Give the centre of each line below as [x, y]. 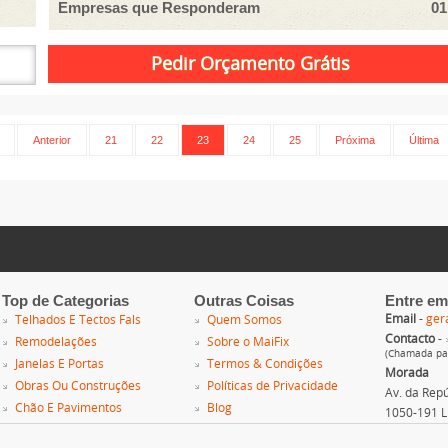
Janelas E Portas [60, 363]
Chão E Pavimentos [69, 407]
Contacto [409, 338]
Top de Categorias [66, 300]
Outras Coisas [243, 300]
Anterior [51, 139]
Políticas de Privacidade [272, 385]
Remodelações [56, 341]
